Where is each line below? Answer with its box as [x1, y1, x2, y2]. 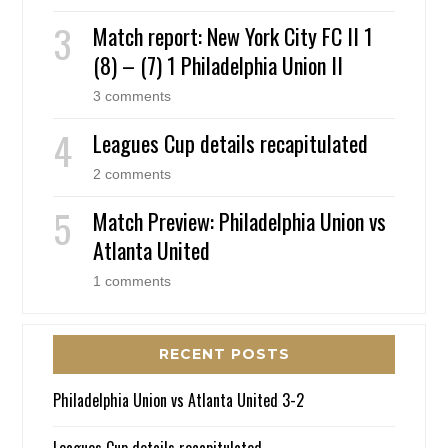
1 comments [93, 273, 172, 290]
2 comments [93, 166, 172, 183]
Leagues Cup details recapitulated [93, 127, 369, 160]
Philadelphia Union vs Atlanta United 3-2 [53, 388, 305, 413]
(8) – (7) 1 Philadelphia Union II [93, 49, 344, 82]
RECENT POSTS [158, 345, 290, 364]
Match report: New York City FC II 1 [93, 20, 374, 53]
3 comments [93, 88, 172, 105]
